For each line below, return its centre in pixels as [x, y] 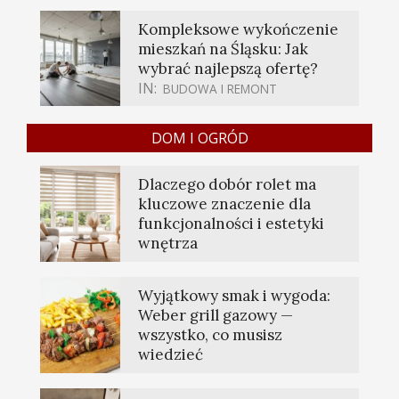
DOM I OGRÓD [199, 138]
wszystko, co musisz [210, 335]
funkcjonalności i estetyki [231, 224]
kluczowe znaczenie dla [224, 204]
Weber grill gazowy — [216, 316]
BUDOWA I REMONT [220, 89]
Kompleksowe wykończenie [238, 30]
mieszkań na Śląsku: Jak [223, 49]
